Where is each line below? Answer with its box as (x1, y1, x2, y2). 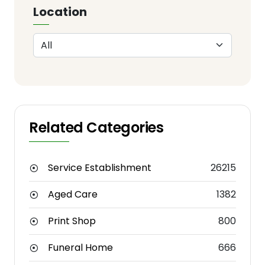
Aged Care (48, 188, 98, 202)
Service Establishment (48, 161, 151, 175)
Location (33, 4, 87, 20)
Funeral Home (48, 241, 113, 255)
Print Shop (48, 214, 96, 228)
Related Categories (29, 118, 164, 138)
